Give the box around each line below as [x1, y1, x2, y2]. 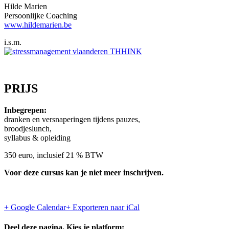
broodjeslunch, [4, 124, 52, 133]
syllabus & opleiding [4, 133, 71, 142]
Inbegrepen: [4, 105, 47, 114]
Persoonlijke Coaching [4, 11, 77, 20]
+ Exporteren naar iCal [66, 202, 140, 212]
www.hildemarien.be [4, 20, 72, 29]
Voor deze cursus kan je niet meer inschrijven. [4, 168, 164, 177]
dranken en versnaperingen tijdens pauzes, [4, 114, 140, 124]
